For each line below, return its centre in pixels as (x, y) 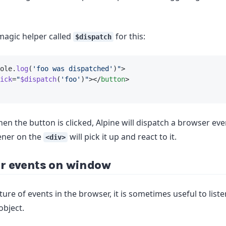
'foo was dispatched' (73, 69)
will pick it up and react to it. (122, 137)
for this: (129, 36)
